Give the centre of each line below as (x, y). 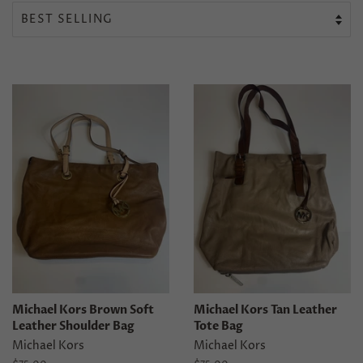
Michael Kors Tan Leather (265, 310)
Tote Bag (218, 326)
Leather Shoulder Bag (73, 326)
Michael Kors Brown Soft (83, 310)
